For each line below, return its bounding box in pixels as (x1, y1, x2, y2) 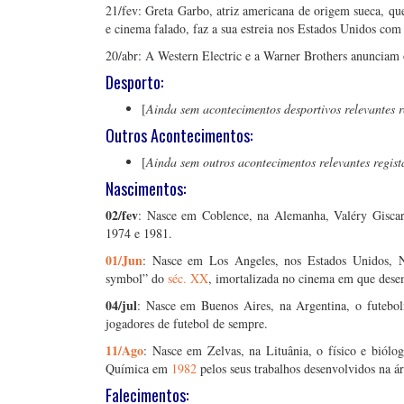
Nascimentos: (106, 177, 186, 200)
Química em (106, 360, 171, 377)
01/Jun (106, 251, 142, 270)
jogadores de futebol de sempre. (106, 315, 268, 332)
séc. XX (168, 270, 208, 287)
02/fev (106, 206, 138, 225)
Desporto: (106, 70, 163, 94)
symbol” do (106, 270, 168, 287)
